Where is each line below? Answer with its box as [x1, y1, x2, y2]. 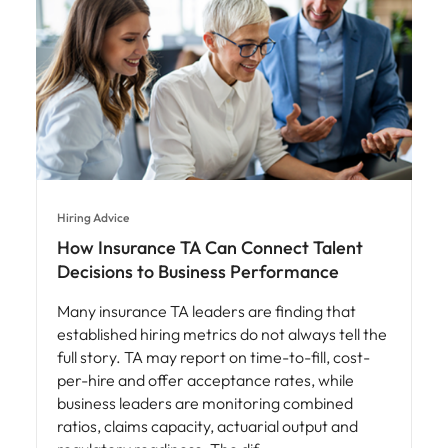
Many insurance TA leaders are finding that [57, 301, 356, 322]
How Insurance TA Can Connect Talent [57, 236, 363, 260]
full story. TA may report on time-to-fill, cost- [57, 347, 370, 368]
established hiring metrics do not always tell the [57, 324, 387, 345]
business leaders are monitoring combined [57, 393, 353, 414]
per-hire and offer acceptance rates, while [57, 370, 354, 391]
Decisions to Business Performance [57, 260, 339, 284]
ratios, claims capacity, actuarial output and [57, 416, 358, 437]
